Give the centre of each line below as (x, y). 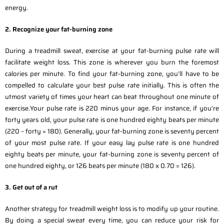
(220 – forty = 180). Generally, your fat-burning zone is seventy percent (112, 131)
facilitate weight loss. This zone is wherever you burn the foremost (112, 62)
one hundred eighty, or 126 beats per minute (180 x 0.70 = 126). (100, 165)
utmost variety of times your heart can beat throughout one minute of (112, 96)
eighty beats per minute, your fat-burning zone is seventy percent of (112, 154)
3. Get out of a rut (31, 187)
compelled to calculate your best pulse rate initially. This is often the (112, 85)
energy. (16, 7)
